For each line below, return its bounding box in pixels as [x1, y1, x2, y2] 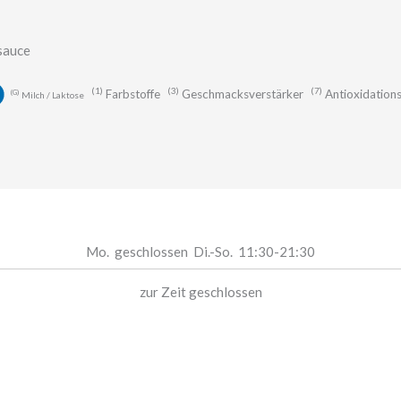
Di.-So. [193, 243, 233, 260]
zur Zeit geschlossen [139, 284, 262, 300]
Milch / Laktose [21, 90, 84, 100]
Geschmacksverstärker [181, 87, 303, 101]
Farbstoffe [105, 87, 160, 101]
